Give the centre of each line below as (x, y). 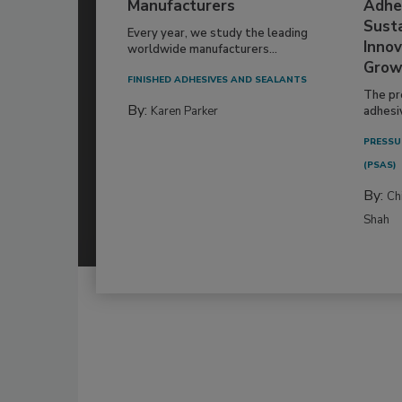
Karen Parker (184, 112)
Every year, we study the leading (218, 34)
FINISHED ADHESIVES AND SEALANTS (217, 80)
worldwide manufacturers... (202, 50)
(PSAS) (380, 166)
